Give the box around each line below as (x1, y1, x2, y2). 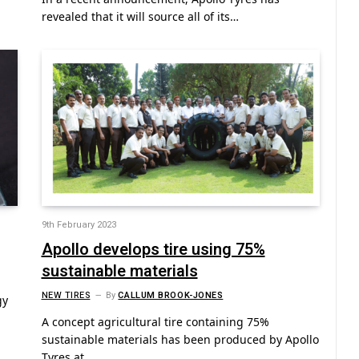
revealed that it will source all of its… (41, 8, 239, 24)
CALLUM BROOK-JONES (118, 288, 224, 303)
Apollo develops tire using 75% (41, 238, 265, 262)
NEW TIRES (41, 288, 91, 303)
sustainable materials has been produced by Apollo (41, 332, 319, 348)
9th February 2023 (41, 218, 116, 232)
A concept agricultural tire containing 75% (41, 314, 269, 330)
